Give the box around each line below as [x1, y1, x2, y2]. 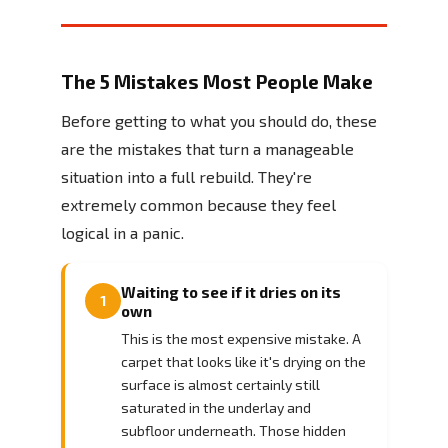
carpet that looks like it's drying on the [121, 352, 366, 370]
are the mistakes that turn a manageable [61, 138, 354, 158]
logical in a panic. [61, 222, 184, 242]
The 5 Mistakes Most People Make [61, 69, 373, 93]
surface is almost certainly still [121, 375, 320, 393]
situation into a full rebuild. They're [61, 166, 312, 186]
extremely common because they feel [61, 194, 336, 214]
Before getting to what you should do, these [61, 110, 377, 130]
